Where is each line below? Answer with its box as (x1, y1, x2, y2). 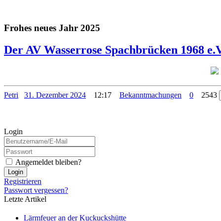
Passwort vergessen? (4, 186, 68, 195)
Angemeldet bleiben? (14, 158, 81, 167)
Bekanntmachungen (119, 91, 182, 100)
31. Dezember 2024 (24, 91, 86, 100)
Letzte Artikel (4, 195, 46, 204)
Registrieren (4, 177, 41, 186)
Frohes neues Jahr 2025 (4, 23, 100, 34)
